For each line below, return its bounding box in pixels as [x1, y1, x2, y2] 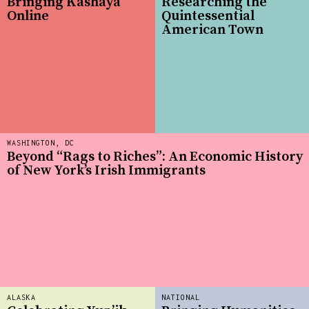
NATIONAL [161, 293, 200, 302]
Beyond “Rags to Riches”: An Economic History [7, 148, 303, 166]
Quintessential [161, 7, 255, 25]
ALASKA [7, 293, 36, 302]
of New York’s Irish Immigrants [7, 161, 206, 179]
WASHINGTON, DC [7, 139, 74, 148]
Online [7, 7, 49, 25]
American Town [161, 21, 263, 39]
